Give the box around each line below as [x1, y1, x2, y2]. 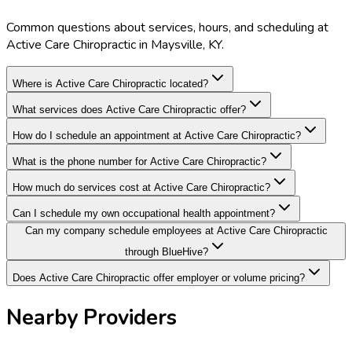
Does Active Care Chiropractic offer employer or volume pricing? [13, 271, 305, 284]
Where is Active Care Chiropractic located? [13, 77, 208, 90]
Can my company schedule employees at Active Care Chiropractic [24, 224, 328, 236]
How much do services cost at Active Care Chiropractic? [13, 181, 270, 193]
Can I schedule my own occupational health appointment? [13, 207, 275, 219]
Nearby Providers [6, 302, 177, 332]
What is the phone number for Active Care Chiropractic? [13, 155, 266, 167]
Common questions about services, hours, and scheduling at [6, 18, 328, 36]
